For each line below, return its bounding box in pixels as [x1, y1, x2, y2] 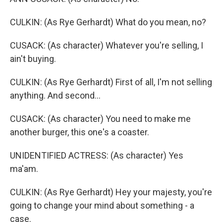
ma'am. [10, 164, 38, 174]
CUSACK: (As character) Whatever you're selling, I [10, 40, 203, 51]
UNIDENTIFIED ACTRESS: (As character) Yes [10, 150, 183, 161]
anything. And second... [10, 90, 101, 101]
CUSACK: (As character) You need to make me [10, 113, 191, 124]
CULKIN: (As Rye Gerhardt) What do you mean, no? [10, 17, 206, 27]
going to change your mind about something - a [10, 200, 194, 211]
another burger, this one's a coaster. [10, 127, 149, 137]
